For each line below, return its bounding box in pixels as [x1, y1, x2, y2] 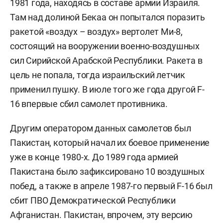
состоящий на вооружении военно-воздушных [10, 41, 200, 52]
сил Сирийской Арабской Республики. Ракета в [10, 55, 203, 66]
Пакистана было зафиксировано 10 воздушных [10, 166, 205, 177]
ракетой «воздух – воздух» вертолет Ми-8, [10, 26, 183, 37]
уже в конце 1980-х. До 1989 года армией [10, 152, 179, 163]
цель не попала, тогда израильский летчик [10, 70, 185, 81]
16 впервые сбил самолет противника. [10, 99, 168, 110]
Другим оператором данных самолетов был [10, 123, 191, 134]
